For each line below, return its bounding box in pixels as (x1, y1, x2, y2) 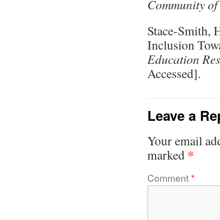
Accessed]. (147, 65, 201, 82)
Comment (147, 171, 191, 184)
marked (147, 146, 188, 163)
